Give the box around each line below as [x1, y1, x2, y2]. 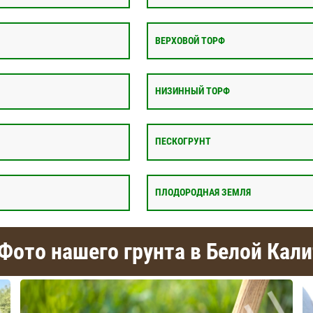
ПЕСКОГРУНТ [155, 136, 211, 148]
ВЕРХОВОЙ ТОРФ [155, 34, 225, 47]
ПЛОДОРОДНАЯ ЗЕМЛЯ [155, 186, 251, 198]
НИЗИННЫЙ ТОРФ [155, 85, 230, 97]
